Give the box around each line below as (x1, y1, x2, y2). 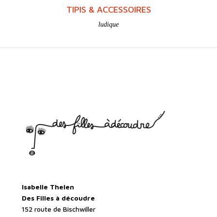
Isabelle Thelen (21, 182, 74, 191)
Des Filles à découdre (21, 193, 95, 202)
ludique (98, 21, 119, 29)
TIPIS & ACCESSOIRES (66, 4, 151, 15)
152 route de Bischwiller (21, 204, 95, 213)
